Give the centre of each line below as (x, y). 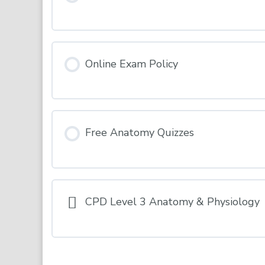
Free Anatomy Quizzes (140, 133)
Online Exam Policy (132, 64)
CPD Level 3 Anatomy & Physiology (172, 202)
